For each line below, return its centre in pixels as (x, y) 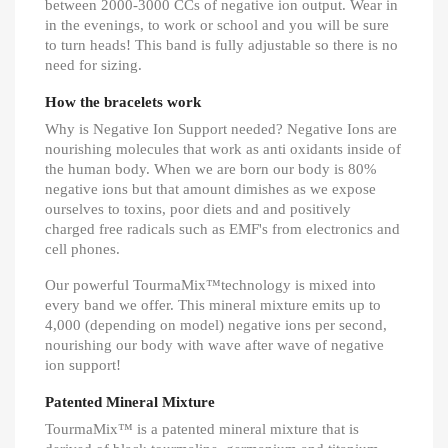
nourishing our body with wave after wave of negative (214, 345)
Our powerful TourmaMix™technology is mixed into (210, 285)
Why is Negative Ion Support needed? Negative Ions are (221, 129)
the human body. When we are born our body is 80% (211, 169)
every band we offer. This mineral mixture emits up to (213, 305)
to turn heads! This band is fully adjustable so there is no (221, 45)
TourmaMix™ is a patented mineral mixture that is (202, 429)
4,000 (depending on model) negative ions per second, (216, 325)
